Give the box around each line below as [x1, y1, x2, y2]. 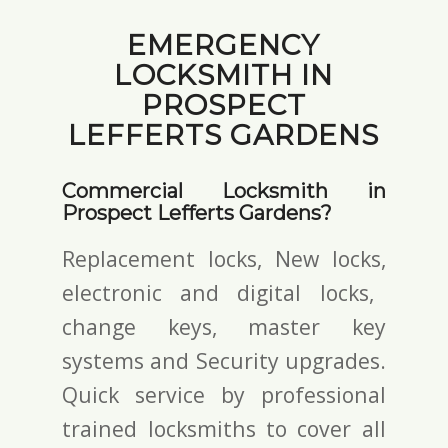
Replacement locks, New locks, [62, 243, 386, 273]
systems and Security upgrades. [62, 345, 386, 375]
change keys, [62, 311, 249, 341]
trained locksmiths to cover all [62, 413, 386, 443]
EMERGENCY [127, 28, 321, 62]
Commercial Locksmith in [62, 179, 386, 203]
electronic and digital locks [62, 277, 369, 307]
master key [248, 311, 386, 341]
